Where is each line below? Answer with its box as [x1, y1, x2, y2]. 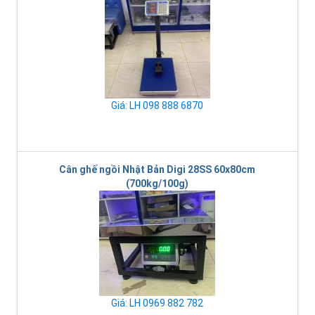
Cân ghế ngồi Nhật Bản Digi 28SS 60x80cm [59, 164, 255, 176]
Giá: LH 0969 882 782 [111, 297, 203, 309]
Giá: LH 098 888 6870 [111, 100, 203, 112]
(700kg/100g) [126, 178, 188, 190]
